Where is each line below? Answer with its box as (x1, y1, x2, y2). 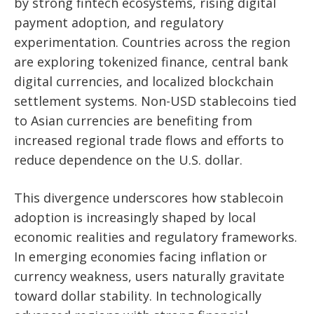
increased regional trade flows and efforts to (14, 132, 284, 149)
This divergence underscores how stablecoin (14, 189, 283, 207)
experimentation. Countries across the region (14, 34, 290, 51)
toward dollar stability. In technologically (14, 287, 261, 305)
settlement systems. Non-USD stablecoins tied (14, 93, 296, 110)
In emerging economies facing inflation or (14, 248, 267, 266)
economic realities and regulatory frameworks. (14, 228, 297, 246)
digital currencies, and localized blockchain (14, 73, 273, 90)
